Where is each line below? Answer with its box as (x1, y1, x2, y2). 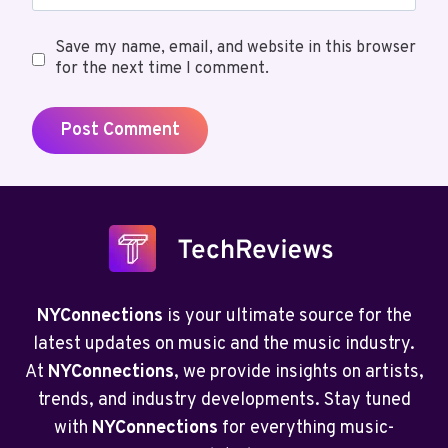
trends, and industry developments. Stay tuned (37, 389, 411, 413)
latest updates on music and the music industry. (33, 333, 415, 357)
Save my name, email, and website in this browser (54, 38, 416, 59)
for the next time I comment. (54, 59, 269, 80)
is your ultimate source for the (162, 305, 412, 329)
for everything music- (218, 417, 394, 441)
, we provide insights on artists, (173, 361, 424, 385)
